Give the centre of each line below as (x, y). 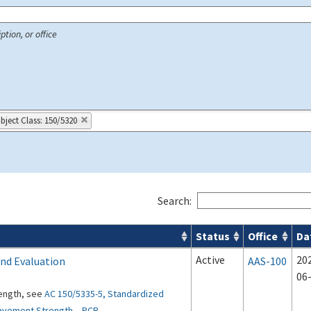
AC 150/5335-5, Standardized (104, 294)
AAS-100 (267, 261)
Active (210, 260)
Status (213, 236)
